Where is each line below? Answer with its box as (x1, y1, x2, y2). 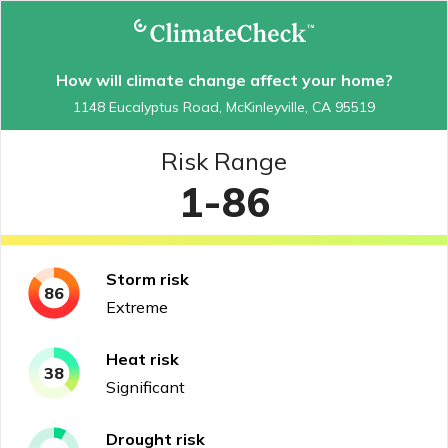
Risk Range (161, 145, 287, 176)
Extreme (106, 296, 168, 317)
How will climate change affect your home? (55, 69, 393, 90)
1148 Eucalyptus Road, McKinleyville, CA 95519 (73, 97, 375, 116)
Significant (106, 376, 185, 397)
